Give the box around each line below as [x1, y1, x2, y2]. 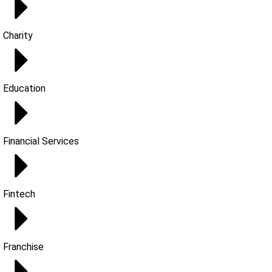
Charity [3, 30, 33, 41]
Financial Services [3, 135, 79, 147]
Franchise [3, 241, 44, 253]
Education [3, 83, 46, 94]
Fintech [3, 188, 35, 200]
